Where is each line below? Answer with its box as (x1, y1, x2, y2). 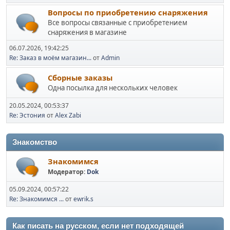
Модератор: (48, 167, 87, 176)
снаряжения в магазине (48, 28, 127, 37)
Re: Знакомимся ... (9, 195, 64, 203)
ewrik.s (73, 195, 93, 203)
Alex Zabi (55, 111, 81, 120)
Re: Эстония (9, 111, 45, 120)
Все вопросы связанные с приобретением (48, 18, 187, 27)
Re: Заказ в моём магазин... (9, 53, 91, 62)
